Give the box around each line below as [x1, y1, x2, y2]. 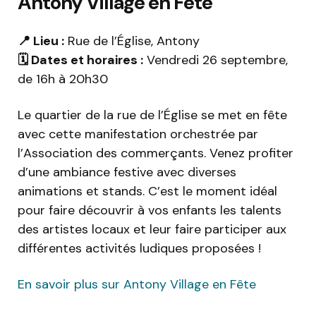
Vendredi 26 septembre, [143, 51, 288, 69]
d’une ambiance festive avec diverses [18, 164, 236, 181]
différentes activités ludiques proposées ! [18, 240, 261, 257]
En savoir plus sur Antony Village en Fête [18, 276, 256, 293]
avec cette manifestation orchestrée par [18, 126, 258, 143]
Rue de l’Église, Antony [64, 32, 200, 50]
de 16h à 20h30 [18, 71, 108, 88]
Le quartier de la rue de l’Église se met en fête [18, 107, 287, 124]
